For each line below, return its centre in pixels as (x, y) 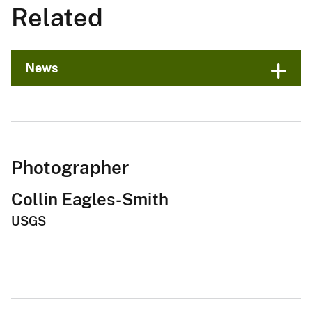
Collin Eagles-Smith (90, 199)
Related (57, 17)
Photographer (70, 167)
